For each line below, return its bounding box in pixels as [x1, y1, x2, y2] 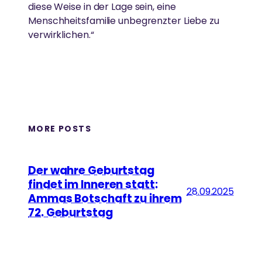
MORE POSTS [28, 123, 91, 135]
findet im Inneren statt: [28, 176, 158, 192]
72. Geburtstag [28, 204, 113, 220]
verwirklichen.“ [28, 28, 94, 42]
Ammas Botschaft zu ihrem [28, 190, 182, 206]
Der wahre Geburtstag [28, 162, 154, 178]
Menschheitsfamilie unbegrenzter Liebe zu [28, 14, 219, 28]
